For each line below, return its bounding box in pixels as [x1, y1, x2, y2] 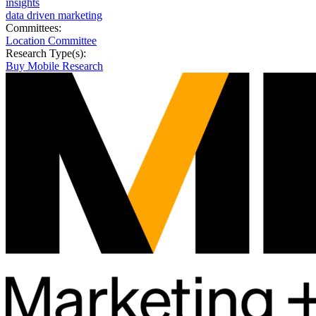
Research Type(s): [6, 47, 89, 60]
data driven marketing [6, 9, 102, 22]
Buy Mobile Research [6, 60, 103, 73]
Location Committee [6, 35, 97, 47]
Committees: [6, 22, 64, 35]
